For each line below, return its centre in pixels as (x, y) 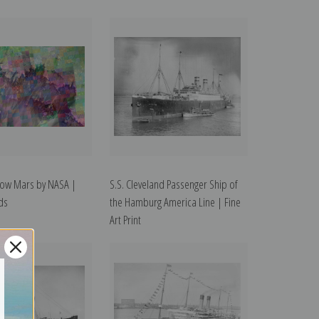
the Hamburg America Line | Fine (176, 202)
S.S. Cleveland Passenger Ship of (174, 184)
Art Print (126, 220)
